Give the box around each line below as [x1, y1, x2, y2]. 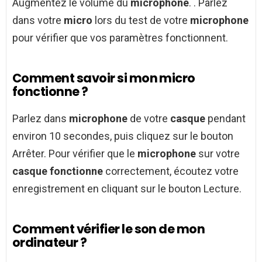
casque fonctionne [12, 165, 103, 178]
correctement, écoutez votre [103, 165, 239, 178]
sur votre [196, 147, 240, 160]
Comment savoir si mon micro [12, 70, 195, 87]
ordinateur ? [12, 234, 87, 251]
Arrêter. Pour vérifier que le [12, 147, 137, 160]
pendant [205, 112, 246, 125]
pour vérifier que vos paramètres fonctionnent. [12, 32, 228, 44]
